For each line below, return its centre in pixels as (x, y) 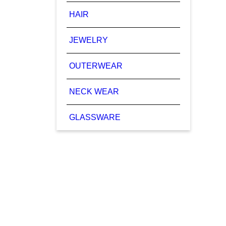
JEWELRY (89, 40)
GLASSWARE (95, 117)
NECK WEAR (94, 92)
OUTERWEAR (96, 66)
